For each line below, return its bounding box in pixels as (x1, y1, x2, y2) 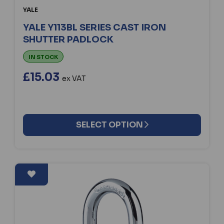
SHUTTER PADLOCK (23, 33, 113, 45)
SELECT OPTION (75, 119, 144, 130)
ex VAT (62, 73, 86, 83)
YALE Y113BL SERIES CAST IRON (23, 21, 166, 33)
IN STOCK (28, 53, 58, 60)
